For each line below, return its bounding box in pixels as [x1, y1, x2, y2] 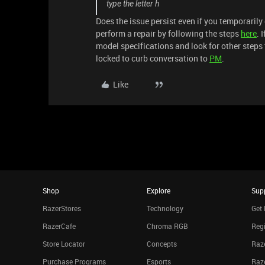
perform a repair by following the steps [96, 28, 241, 39]
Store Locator [43, 239, 85, 248]
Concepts [147, 239, 177, 248]
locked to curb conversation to [96, 53, 209, 64]
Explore [147, 186, 171, 195]
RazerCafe [43, 221, 76, 231]
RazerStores [43, 203, 81, 213]
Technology [147, 203, 184, 213]
